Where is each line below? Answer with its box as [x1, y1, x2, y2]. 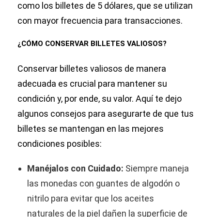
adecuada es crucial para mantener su [17, 78, 167, 89]
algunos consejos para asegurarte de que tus [17, 108, 194, 119]
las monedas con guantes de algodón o [27, 178, 180, 189]
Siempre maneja [124, 163, 189, 174]
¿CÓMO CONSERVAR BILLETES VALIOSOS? [17, 39, 167, 48]
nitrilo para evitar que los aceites [27, 193, 154, 204]
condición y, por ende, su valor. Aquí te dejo [17, 93, 182, 104]
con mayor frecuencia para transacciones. [17, 15, 183, 26]
